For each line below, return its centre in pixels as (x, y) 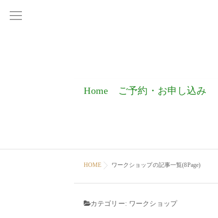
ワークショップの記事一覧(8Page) (156, 165)
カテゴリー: (110, 204)
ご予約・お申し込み (163, 91)
